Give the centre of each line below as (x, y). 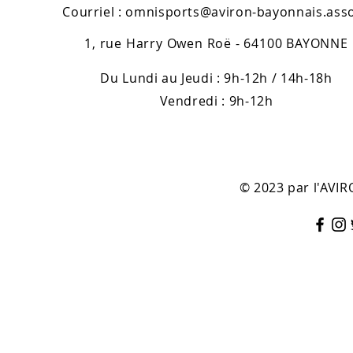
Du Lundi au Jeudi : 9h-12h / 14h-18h (216, 78)
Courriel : (94, 11)
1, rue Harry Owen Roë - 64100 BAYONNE (216, 43)
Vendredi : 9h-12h (216, 100)
